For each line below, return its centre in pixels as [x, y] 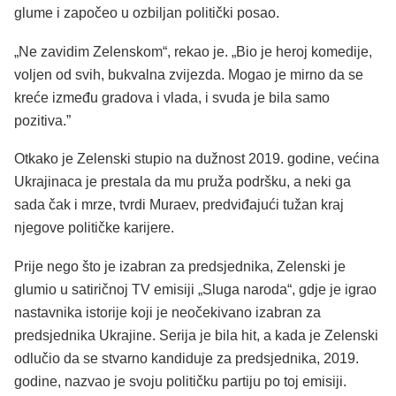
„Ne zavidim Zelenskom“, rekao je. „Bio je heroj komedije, [193, 51]
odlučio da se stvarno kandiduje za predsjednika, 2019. [187, 359]
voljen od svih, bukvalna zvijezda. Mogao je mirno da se [189, 74]
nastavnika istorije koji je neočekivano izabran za [168, 313]
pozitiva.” [42, 120]
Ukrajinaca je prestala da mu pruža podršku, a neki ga [183, 182]
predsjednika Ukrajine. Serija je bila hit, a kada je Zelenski [196, 336]
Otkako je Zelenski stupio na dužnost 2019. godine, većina [197, 159]
